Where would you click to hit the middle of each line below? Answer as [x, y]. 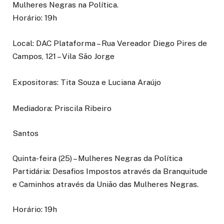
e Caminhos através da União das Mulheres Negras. [106, 184]
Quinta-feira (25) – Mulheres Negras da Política [97, 158]
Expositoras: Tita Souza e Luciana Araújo [87, 82]
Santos [26, 133]
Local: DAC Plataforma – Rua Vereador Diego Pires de [110, 43]
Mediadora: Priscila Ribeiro [63, 108]
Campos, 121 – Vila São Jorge [63, 56]
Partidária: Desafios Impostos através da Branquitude [110, 171]
